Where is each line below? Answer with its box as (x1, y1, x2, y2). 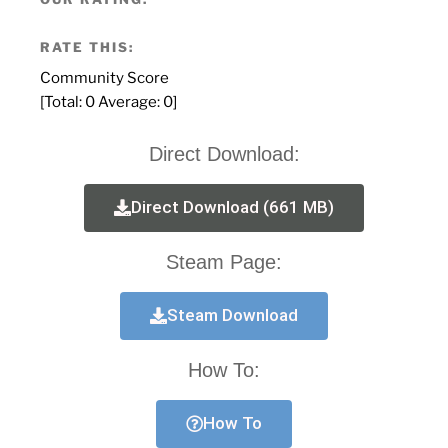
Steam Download (167, 304, 298, 325)
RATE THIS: (40, 38, 134, 55)
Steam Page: (166, 250, 282, 273)
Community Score (40, 68, 169, 87)
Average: (95, 92, 163, 111)
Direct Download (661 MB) (131, 196, 334, 217)
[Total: (40, 92, 85, 111)
